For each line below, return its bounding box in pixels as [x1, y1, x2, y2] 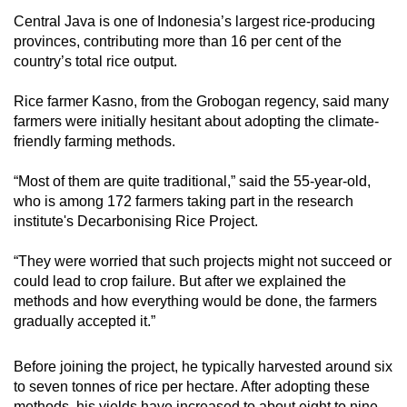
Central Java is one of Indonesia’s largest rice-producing [14, 13, 375, 29]
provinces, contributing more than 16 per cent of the [14, 33, 342, 49]
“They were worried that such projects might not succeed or [14, 253, 392, 269]
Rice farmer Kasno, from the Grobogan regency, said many [14, 93, 389, 109]
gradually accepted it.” [14, 313, 155, 329]
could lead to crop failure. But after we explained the [14, 273, 346, 289]
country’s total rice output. [14, 53, 177, 69]
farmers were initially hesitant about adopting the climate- [14, 113, 379, 129]
